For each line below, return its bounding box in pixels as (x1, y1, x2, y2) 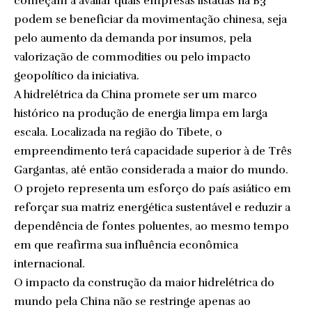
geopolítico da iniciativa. (14, 69, 139, 83)
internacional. (14, 257, 85, 271)
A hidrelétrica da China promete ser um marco (14, 88, 257, 102)
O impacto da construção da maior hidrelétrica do (14, 276, 274, 290)
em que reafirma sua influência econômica (14, 238, 238, 252)
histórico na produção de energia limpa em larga (14, 107, 267, 120)
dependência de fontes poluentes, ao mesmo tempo (14, 219, 289, 233)
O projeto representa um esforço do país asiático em (14, 182, 291, 196)
